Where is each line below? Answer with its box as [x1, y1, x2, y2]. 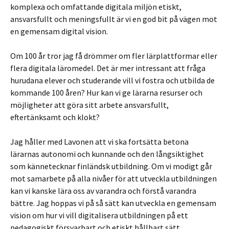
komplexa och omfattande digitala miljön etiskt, [10, 2, 181, 12]
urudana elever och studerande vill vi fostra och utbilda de [15, 75, 215, 85]
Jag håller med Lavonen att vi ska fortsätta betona [10, 136, 189, 147]
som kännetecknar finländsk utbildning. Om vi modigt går [10, 161, 212, 171]
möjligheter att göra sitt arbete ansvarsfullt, [10, 100, 169, 110]
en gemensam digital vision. [10, 26, 108, 36]
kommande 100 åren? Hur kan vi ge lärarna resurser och [10, 87, 202, 98]
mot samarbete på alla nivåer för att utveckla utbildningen [10, 173, 217, 184]
